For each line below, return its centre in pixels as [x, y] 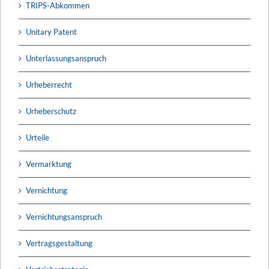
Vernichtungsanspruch [64, 216]
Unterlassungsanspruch [66, 58]
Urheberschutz [51, 111]
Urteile [38, 137]
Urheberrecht [49, 84]
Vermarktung [49, 164]
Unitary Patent [51, 32]
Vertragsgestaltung [59, 243]
